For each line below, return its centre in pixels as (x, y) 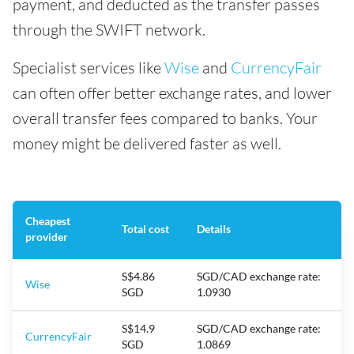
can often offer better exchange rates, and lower (172, 92)
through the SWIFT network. (109, 29)
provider (47, 236)
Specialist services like (88, 67)
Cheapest (48, 220)
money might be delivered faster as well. (147, 143)
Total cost (145, 228)
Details (214, 228)
